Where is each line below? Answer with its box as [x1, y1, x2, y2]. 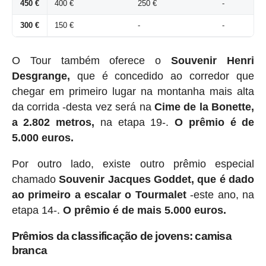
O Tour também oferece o [11, 55, 172, 67]
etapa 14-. [11, 204, 63, 217]
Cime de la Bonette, [154, 101, 255, 113]
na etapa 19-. [94, 116, 175, 129]
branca [11, 244, 47, 257]
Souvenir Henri [171, 55, 255, 67]
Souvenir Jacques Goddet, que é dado [59, 173, 255, 186]
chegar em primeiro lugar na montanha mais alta [11, 85, 255, 98]
